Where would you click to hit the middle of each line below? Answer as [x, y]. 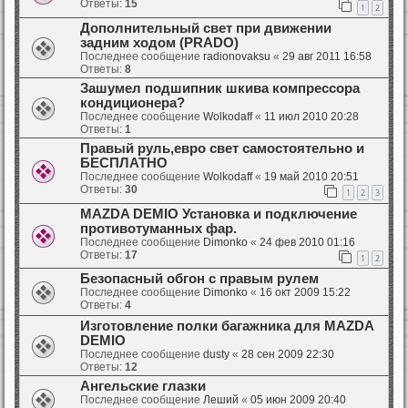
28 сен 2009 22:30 [288, 355]
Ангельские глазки [143, 387]
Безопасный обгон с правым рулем [199, 279]
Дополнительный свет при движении [206, 28]
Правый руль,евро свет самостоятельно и [222, 148]
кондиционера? [133, 102]
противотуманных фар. [158, 228]
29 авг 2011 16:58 [327, 56]
